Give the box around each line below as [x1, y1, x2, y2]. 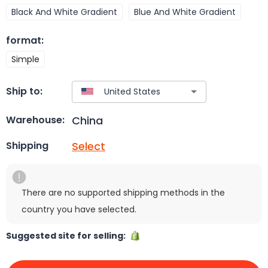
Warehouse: [6, 113, 65, 127]
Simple [11, 53, 39, 65]
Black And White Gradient [11, 5, 117, 18]
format [6, 33, 41, 47]
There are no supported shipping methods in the [22, 186, 225, 199]
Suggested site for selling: [6, 229, 129, 242]
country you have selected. [22, 203, 136, 215]
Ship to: [6, 84, 42, 99]
